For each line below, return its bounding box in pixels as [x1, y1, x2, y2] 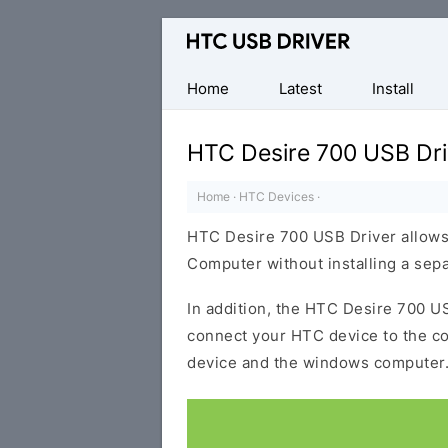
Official [162, 22, 215, 41]
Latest [279, 79, 322, 98]
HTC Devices [239, 189, 314, 204]
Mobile [162, 76, 213, 95]
